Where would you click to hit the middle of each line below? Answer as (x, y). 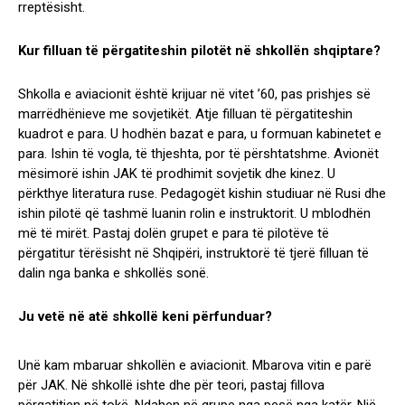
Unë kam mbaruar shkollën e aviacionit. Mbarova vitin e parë (195, 366)
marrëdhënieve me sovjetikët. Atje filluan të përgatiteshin (185, 114)
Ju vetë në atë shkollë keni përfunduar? (145, 317)
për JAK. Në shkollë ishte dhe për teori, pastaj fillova (171, 386)
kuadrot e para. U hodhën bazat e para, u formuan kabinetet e (200, 134)
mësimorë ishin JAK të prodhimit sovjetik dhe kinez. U (177, 174)
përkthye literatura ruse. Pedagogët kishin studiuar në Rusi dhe (202, 194)
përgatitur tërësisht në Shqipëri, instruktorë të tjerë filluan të (193, 254)
